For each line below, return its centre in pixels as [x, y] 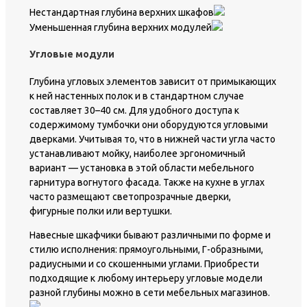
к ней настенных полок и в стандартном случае [137, 96]
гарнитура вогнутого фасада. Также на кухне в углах [147, 182]
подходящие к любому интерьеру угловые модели [146, 278]
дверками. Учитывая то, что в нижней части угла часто [152, 139]
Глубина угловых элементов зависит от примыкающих [153, 82]
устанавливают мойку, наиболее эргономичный [137, 153]
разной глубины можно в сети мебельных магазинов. [150, 293]
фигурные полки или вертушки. [101, 211]
